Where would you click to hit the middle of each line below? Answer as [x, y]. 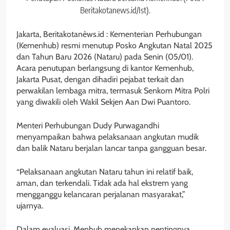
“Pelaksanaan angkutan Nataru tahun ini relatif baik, [105, 172]
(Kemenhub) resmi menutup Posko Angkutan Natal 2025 [114, 46]
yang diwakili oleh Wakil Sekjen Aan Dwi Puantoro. [103, 102]
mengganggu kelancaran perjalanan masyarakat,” [101, 195]
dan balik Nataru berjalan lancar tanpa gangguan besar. [111, 148]
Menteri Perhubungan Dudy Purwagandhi [88, 126]
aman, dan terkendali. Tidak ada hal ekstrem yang [102, 183]
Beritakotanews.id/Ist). [115, 11]
